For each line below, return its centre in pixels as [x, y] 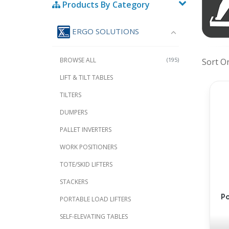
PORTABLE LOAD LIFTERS [95, 199]
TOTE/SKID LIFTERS [86, 165]
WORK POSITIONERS [88, 147]
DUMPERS [74, 112]
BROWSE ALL [78, 60]
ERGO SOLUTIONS [105, 31]
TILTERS [71, 95]
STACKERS [74, 182]
